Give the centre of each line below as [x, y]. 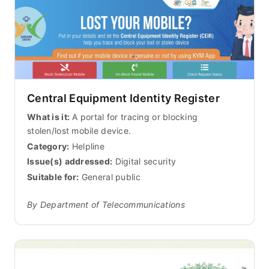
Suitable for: [53, 177]
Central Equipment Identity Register [123, 98]
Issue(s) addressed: [70, 162]
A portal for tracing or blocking [134, 116]
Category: [48, 146]
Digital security [144, 162]
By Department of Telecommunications [106, 204]
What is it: [49, 116]
